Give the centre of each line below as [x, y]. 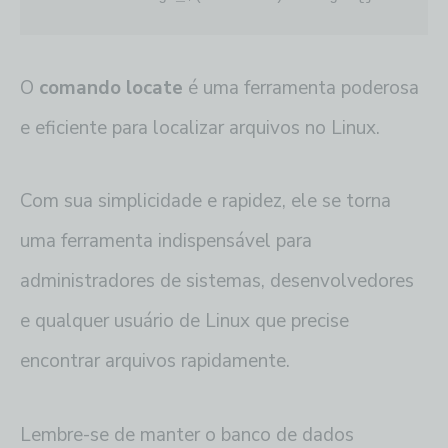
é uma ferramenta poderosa [301, 88]
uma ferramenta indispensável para [166, 241]
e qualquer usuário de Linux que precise [184, 321]
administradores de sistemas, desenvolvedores [217, 281]
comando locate [111, 88]
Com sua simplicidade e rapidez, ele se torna [205, 201]
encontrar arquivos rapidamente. [155, 361]
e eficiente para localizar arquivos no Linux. [200, 128]
